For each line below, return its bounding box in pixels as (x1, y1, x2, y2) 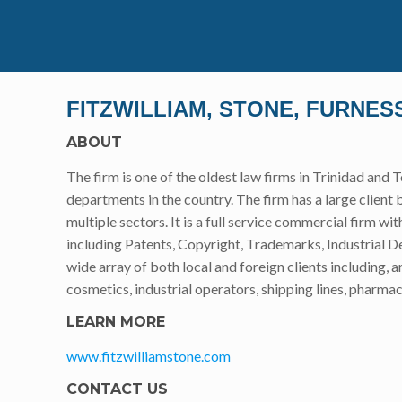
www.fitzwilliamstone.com (66, 347, 232, 364)
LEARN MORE (66, 313, 166, 330)
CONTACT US (66, 380, 169, 398)
